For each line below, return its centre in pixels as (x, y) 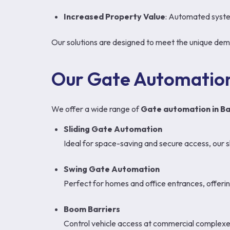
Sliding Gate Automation (113, 129)
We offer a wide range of (96, 109)
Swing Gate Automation (112, 169)
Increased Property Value (114, 16)
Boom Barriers (92, 209)
